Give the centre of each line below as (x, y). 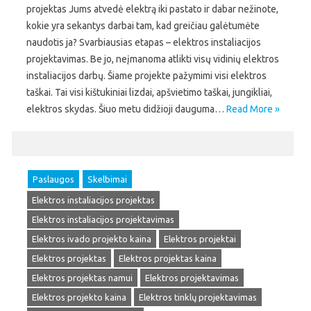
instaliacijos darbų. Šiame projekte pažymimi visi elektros (146, 76)
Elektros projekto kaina (79, 297)
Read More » (253, 109)
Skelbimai (107, 179)
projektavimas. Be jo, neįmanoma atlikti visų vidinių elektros (153, 59)
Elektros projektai (200, 239)
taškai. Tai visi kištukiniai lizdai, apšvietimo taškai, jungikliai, (149, 92)
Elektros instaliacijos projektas (93, 200)
